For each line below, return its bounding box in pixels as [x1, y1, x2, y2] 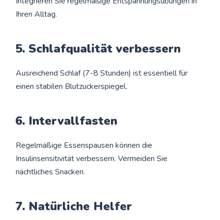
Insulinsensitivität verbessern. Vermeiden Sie [16, 153, 168, 164]
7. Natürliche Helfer [15, 198, 133, 214]
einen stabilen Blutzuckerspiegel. [16, 81, 128, 92]
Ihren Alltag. [16, 8, 57, 20]
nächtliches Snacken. [16, 166, 85, 177]
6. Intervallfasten [15, 112, 118, 129]
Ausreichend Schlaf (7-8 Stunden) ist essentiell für [16, 67, 188, 79]
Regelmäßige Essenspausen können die [16, 139, 153, 151]
